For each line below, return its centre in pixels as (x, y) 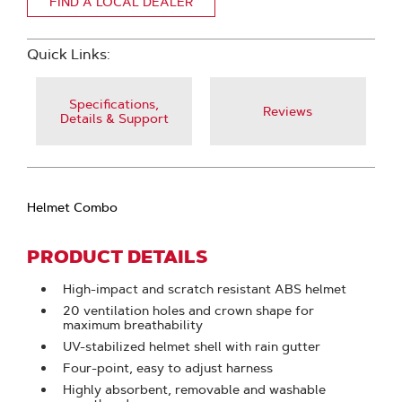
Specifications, (114, 104)
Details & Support (114, 118)
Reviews (288, 111)
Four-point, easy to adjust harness (168, 368)
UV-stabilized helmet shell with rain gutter (192, 346)
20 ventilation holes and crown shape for (189, 310)
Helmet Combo (73, 207)
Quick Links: (69, 54)
